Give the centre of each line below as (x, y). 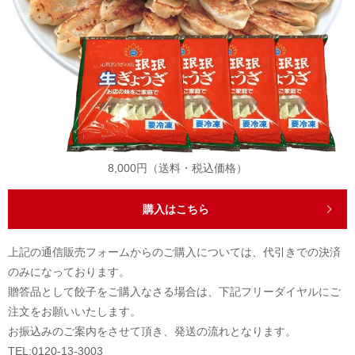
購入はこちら (176, 209)
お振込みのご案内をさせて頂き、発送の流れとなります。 (152, 331)
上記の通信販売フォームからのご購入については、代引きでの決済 (174, 252)
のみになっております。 (69, 271)
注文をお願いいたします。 (74, 311)
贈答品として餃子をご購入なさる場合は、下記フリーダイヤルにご (174, 291)
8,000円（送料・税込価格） (177, 168)
